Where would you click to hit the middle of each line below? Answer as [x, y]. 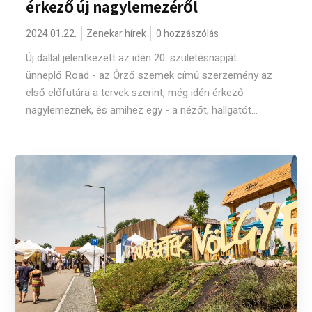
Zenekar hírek [117, 34]
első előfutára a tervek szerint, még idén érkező [135, 93]
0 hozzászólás [188, 34]
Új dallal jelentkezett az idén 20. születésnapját [132, 58]
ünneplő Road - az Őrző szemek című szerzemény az [149, 75]
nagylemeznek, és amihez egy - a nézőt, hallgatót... [142, 110]
